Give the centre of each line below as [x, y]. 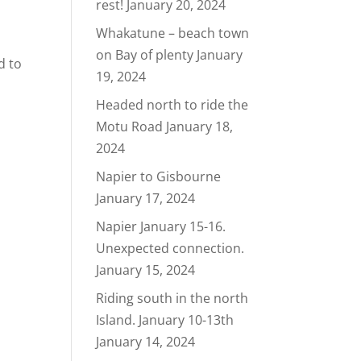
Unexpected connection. [170, 248]
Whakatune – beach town [173, 33]
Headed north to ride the [172, 105]
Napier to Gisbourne [159, 176]
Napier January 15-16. [161, 226]
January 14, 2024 [146, 342]
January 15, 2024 [146, 270]
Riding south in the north [172, 298]
